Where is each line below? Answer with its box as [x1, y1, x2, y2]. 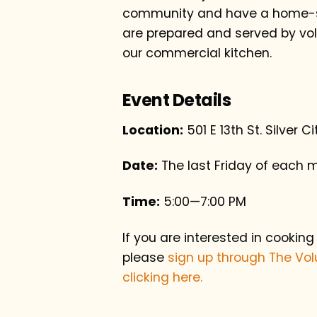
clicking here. [122, 269, 202, 287]
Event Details [122, 88, 231, 112]
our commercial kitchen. [122, 44, 272, 62]
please [122, 249, 168, 267]
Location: [122, 121, 183, 139]
